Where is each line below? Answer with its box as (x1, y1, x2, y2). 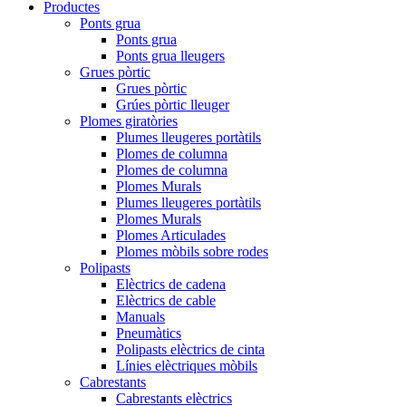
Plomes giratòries (80, 112, 178, 129)
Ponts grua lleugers (116, 47, 225, 63)
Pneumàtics (116, 324, 181, 341)
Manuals (116, 308, 165, 324)
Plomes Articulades (116, 227, 226, 243)
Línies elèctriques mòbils (116, 357, 257, 373)
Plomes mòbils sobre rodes (116, 243, 268, 259)
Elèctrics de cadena (116, 275, 226, 292)
